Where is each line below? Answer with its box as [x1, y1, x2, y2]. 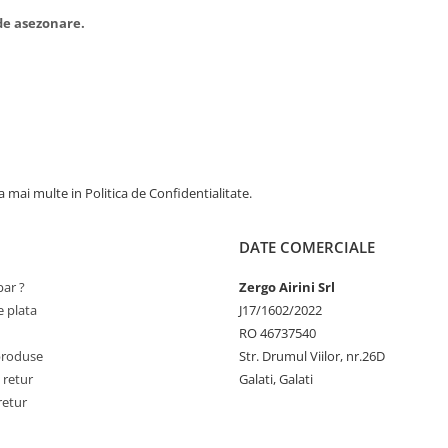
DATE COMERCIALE [239, 237, 375, 257]
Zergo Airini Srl [239, 278, 335, 296]
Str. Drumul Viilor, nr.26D [239, 347, 385, 365]
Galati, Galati [239, 370, 313, 388]
